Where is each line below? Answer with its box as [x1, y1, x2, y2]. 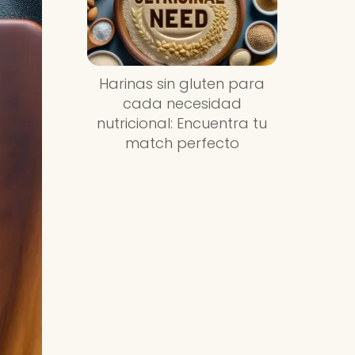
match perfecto [124, 133, 239, 154]
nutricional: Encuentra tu [97, 113, 268, 134]
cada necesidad [122, 94, 242, 114]
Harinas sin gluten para [99, 74, 265, 94]
